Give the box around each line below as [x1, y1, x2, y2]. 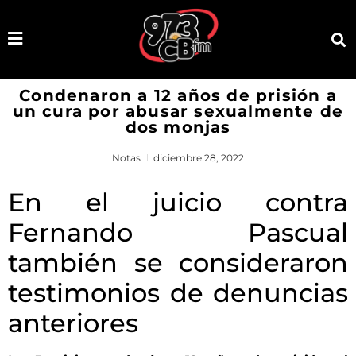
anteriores [8, 307, 138, 339]
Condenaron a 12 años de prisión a [19, 85, 337, 105]
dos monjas [125, 117, 231, 137]
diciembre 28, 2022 [153, 151, 244, 164]
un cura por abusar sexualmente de [12, 101, 344, 121]
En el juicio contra [8, 186, 348, 218]
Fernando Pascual [8, 216, 348, 248]
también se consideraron [8, 246, 348, 278]
